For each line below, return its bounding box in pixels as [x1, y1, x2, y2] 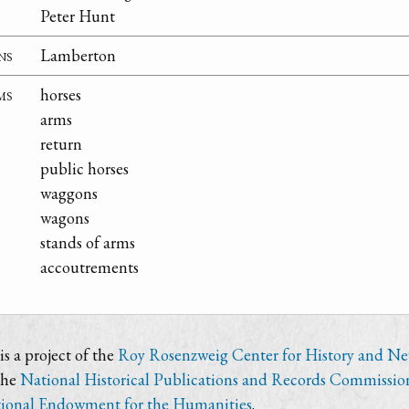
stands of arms [40, 232, 135, 254]
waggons [40, 183, 98, 204]
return [40, 133, 82, 155]
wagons [40, 207, 89, 229]
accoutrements [40, 257, 139, 278]
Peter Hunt [40, 5, 115, 27]
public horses [40, 158, 129, 180]
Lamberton [40, 45, 116, 67]
